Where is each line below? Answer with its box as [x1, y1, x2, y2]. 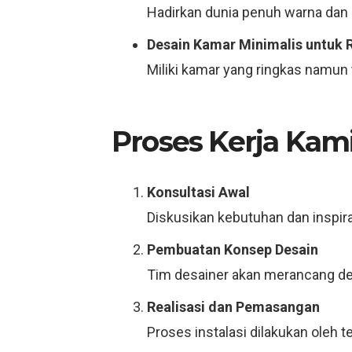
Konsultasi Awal [147, 184, 250, 200]
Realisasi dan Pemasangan [147, 299, 320, 315]
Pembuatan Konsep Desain [147, 241, 318, 258]
